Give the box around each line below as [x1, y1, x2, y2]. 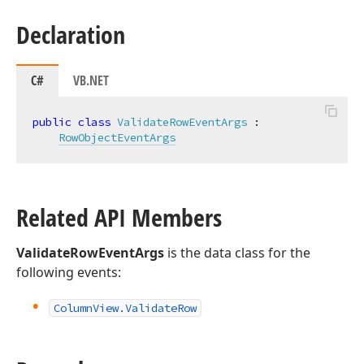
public [32, 115, 71, 129]
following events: [16, 263, 121, 281]
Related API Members [16, 201, 222, 234]
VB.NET [73, 71, 109, 89]
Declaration [16, 18, 125, 51]
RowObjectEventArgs [58, 130, 175, 145]
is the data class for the [164, 244, 310, 262]
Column [54, 301, 93, 315]
